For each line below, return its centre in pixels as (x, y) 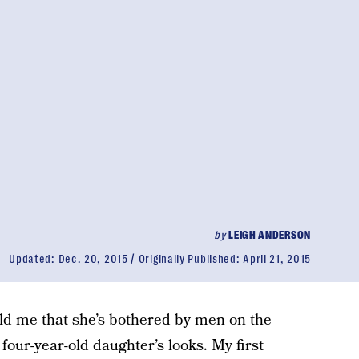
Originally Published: (191, 259)
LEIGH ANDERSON (270, 235)
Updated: (34, 259)
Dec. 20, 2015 (93, 259)
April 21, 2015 (277, 259)
